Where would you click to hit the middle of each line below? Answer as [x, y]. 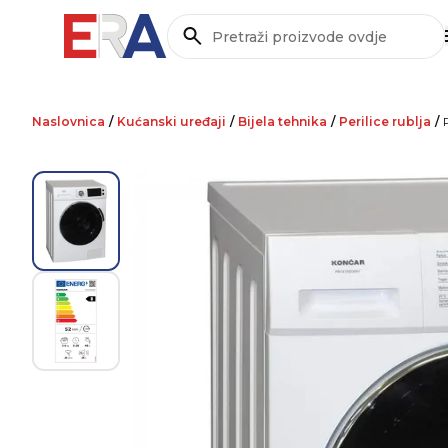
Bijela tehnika [282, 121]
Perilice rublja [385, 121]
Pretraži [197, 46]
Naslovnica [68, 121]
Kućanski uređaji [171, 121]
